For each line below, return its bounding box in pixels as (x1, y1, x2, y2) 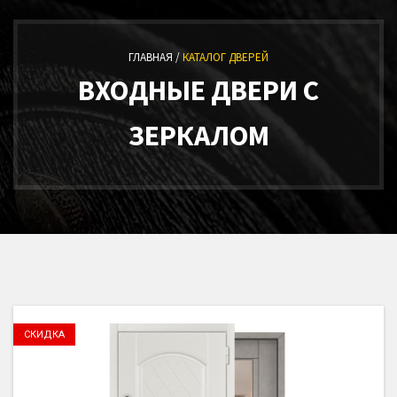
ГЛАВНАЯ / (128, 50, 183, 65)
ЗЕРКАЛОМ (128, 118, 269, 153)
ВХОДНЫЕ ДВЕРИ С (78, 73, 319, 108)
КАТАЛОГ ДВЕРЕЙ (183, 50, 269, 65)
